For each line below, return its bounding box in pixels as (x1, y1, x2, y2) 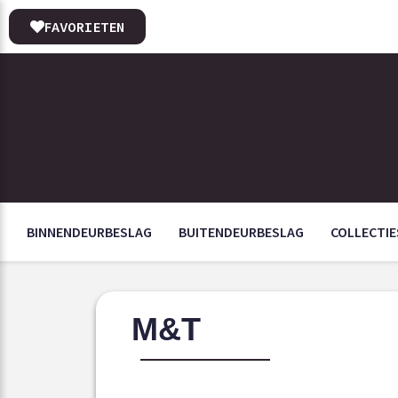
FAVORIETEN (44, 18, 125, 36)
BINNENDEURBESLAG (27, 223, 152, 241)
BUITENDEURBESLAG (179, 223, 304, 241)
